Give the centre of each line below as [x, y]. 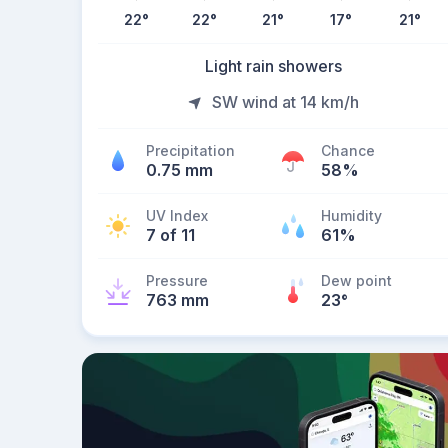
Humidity [351, 215]
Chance [348, 150]
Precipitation [190, 150]
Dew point [356, 280]
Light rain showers [273, 66]
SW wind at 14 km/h [285, 102]
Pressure [177, 280]
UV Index [177, 215]
